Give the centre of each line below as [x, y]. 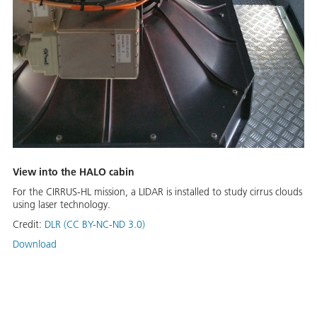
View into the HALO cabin [74, 172]
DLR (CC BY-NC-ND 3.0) [95, 225]
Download [35, 244]
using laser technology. [62, 205]
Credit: [29, 225]
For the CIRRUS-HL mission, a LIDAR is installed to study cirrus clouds [157, 192]
